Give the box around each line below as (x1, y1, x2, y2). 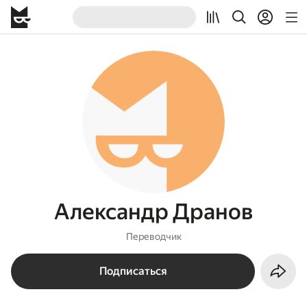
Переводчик (125, 231, 182, 242)
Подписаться (99, 265, 167, 278)
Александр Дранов (53, 199, 254, 225)
